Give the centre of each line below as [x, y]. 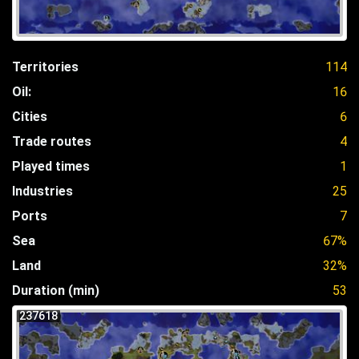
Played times [51, 166]
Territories [45, 67]
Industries [42, 191]
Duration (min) [56, 290]
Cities [30, 116]
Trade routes [52, 141]
